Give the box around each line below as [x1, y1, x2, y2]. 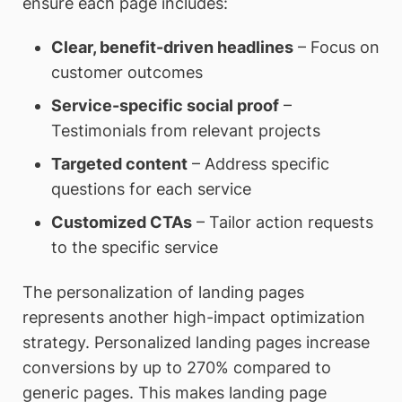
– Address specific [187, 154, 329, 174]
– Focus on [293, 38, 380, 57]
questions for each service [50, 179, 251, 199]
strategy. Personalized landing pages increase [22, 332, 370, 352]
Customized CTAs [50, 213, 192, 232]
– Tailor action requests [191, 213, 373, 232]
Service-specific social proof [50, 96, 279, 116]
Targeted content [50, 154, 188, 174]
